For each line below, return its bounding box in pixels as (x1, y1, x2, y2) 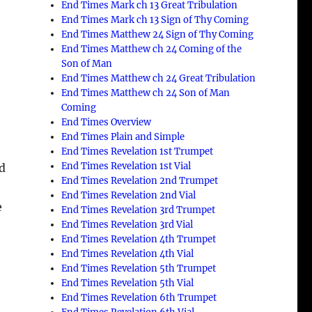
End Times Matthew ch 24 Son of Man (61, 86, 231, 99)
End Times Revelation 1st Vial (61, 159, 192, 172)
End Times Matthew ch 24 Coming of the (61, 42, 242, 55)
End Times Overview (61, 116, 152, 128)
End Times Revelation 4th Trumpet (61, 233, 217, 245)
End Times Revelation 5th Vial (61, 276, 194, 289)
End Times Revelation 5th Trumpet (61, 262, 217, 274)
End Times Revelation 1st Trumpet (61, 145, 214, 157)
